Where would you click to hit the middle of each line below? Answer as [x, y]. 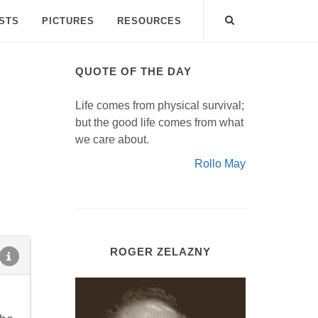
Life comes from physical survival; [160, 105]
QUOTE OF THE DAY [133, 71]
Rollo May [220, 164]
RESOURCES [149, 21]
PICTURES [68, 21]
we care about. [112, 139]
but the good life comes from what [159, 122]
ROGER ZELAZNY [160, 252]
